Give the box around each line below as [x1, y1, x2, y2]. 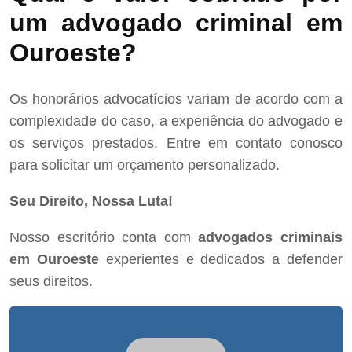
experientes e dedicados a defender [98, 251, 343, 268]
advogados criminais [198, 229, 343, 246]
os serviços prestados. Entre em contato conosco [9, 135, 343, 152]
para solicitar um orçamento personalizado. [9, 157, 280, 174]
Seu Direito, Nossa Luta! [9, 193, 173, 210]
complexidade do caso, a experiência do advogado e [9, 113, 343, 130]
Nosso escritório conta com [9, 229, 199, 246]
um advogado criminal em [9, 8, 343, 37]
